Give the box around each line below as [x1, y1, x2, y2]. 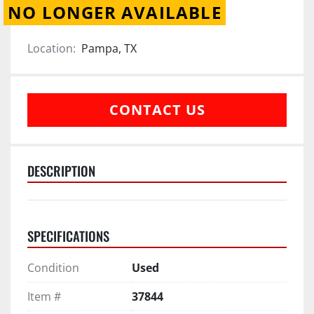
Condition [27, 259, 79, 275]
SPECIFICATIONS [27, 226, 109, 245]
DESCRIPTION [27, 161, 95, 180]
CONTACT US [109, 100, 205, 119]
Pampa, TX [81, 40, 137, 56]
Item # [27, 288, 61, 304]
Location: [27, 40, 76, 56]
